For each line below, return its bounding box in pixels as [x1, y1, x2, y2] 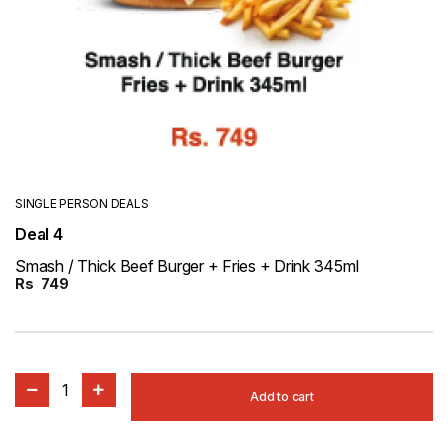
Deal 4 [15, 224, 63, 244]
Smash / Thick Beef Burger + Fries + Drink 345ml [15, 256, 359, 276]
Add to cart [250, 389, 314, 404]
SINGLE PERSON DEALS [15, 196, 149, 211]
